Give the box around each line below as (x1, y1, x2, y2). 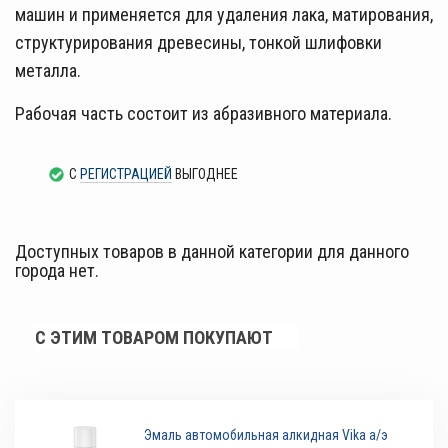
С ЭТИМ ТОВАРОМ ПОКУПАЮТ (35, 326, 273, 348)
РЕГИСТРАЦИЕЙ (80, 165, 172, 182)
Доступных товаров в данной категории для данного (15, 240, 409, 262)
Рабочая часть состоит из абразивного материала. (15, 102, 392, 124)
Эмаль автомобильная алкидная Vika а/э (144, 426, 389, 443)
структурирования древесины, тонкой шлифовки (15, 31, 382, 53)
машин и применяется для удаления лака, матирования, (15, 3, 433, 25)
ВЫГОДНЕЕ (172, 165, 238, 182)
